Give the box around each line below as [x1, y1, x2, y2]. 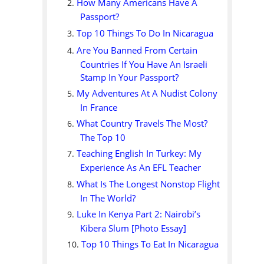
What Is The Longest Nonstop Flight [77, 177, 220, 190]
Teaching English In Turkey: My [77, 147, 202, 160]
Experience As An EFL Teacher [80, 161, 202, 173]
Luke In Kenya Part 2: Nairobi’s [77, 207, 201, 220]
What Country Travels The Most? [77, 117, 208, 130]
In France [80, 101, 118, 113]
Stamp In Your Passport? [80, 71, 179, 82]
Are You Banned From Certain [77, 44, 198, 57]
